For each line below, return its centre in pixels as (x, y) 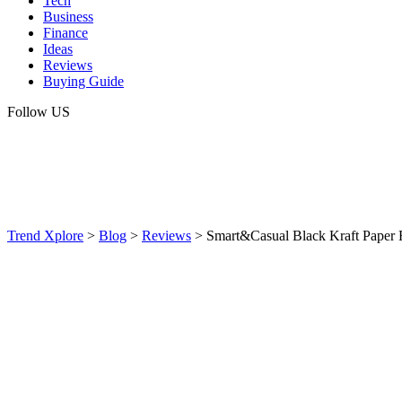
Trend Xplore (45, 236)
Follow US (39, 112)
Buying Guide (83, 81)
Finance (66, 33)
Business (68, 17)
